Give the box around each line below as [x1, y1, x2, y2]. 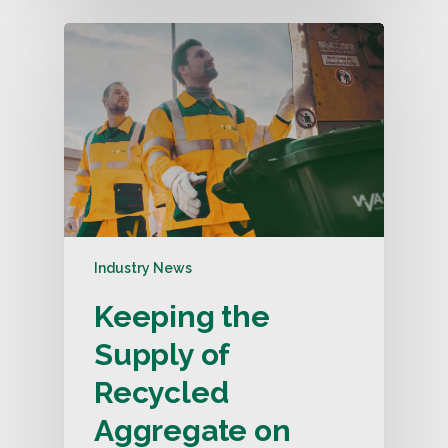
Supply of [94, 337, 230, 373]
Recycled [94, 375, 229, 411]
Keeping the [94, 299, 270, 335]
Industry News [94, 260, 192, 277]
